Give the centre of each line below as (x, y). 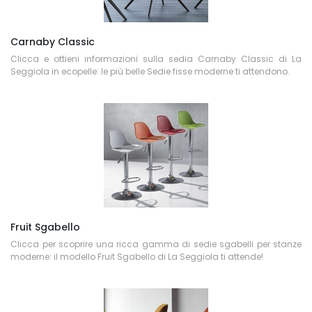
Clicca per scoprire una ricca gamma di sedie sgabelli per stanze (156, 244)
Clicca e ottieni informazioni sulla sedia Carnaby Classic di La (156, 59)
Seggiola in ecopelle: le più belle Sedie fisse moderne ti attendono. (150, 71)
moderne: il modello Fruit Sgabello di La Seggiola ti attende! (137, 257)
